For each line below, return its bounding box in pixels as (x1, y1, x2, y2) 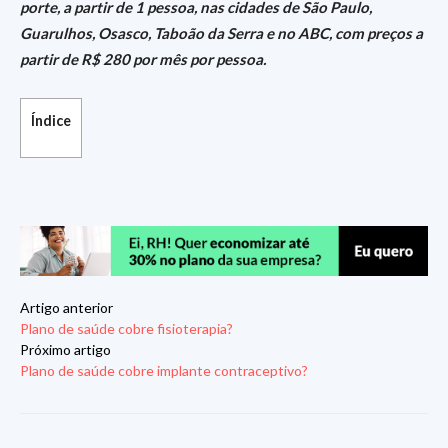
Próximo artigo (20, 341, 111, 359)
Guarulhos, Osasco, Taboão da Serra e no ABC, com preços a (20, 24, 423, 42)
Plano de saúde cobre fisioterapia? (20, 320, 233, 338)
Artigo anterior (20, 299, 113, 317)
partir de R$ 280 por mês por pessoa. (20, 50, 266, 68)
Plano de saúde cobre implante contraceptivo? (20, 362, 308, 380)
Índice (31, 112, 71, 129)
